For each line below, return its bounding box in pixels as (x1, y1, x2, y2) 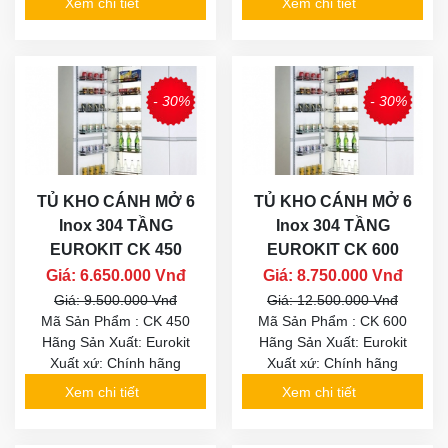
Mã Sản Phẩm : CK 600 (258, 313, 407, 330)
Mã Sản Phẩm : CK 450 (41, 313, 190, 330)
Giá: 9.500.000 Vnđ (54, 292, 177, 309)
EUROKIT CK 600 (266, 241, 399, 259)
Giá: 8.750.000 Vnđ (262, 267, 403, 285)
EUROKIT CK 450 (49, 241, 182, 259)
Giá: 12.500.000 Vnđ (267, 292, 398, 309)
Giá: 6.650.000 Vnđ (45, 267, 186, 285)
